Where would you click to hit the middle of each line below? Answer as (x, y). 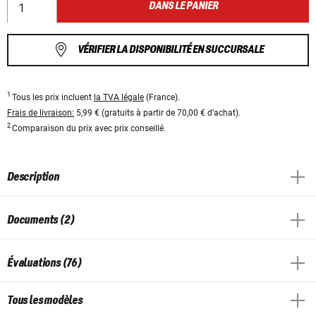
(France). (162, 97)
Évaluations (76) (44, 263)
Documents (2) (41, 220)
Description (33, 177)
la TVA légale (119, 97)
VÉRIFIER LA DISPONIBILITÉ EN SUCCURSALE (171, 50)
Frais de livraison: (41, 113)
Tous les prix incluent (53, 97)
